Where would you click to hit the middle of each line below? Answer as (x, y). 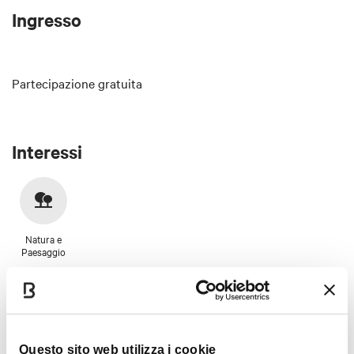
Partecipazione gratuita (77, 83)
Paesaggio (43, 252)
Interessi (47, 151)
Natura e (43, 239)
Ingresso (47, 19)
